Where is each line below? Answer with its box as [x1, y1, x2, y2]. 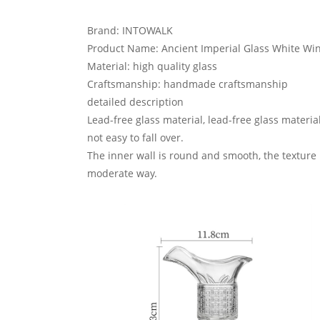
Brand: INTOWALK [87, 24, 173, 38]
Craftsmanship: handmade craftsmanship [87, 77, 288, 91]
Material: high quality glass [87, 59, 217, 74]
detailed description [87, 95, 184, 109]
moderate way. [87, 166, 157, 181]
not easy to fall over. [87, 131, 184, 145]
